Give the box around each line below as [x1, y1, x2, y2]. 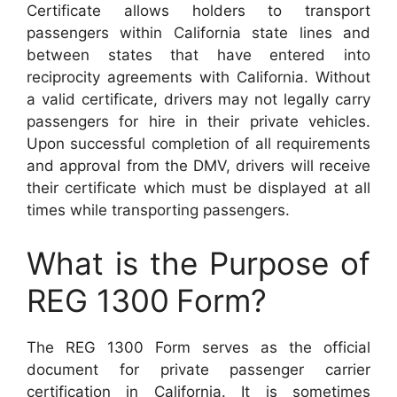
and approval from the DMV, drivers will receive [27, 157, 370, 175]
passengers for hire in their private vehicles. [27, 113, 370, 130]
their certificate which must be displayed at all [27, 179, 370, 197]
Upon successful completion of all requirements [27, 135, 370, 152]
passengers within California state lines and [27, 24, 370, 42]
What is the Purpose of [27, 244, 370, 282]
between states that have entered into [27, 46, 370, 64]
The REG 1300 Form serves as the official [27, 338, 370, 356]
